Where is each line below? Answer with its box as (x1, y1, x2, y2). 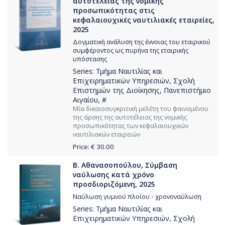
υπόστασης (73, 55, 107, 64)
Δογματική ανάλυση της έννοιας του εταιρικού (73, 38, 210, 47)
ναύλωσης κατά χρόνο (73, 170, 154, 180)
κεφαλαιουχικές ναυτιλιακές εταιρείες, (73, 15, 214, 25)
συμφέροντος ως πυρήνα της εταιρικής (73, 46, 188, 55)
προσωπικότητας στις (73, 6, 155, 16)
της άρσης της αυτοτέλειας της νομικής (73, 113, 187, 122)
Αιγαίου (73, 95, 98, 105)
